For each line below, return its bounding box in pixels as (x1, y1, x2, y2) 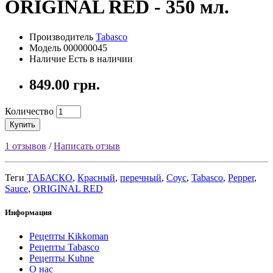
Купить (10, 119, 35, 129)
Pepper (228, 172, 254, 183)
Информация (5, 207, 52, 217)
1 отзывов (5, 140, 46, 151)
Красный (77, 172, 115, 183)
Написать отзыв (54, 140, 120, 151)
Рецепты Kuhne (29, 252, 94, 263)
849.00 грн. (29, 76, 100, 93)
